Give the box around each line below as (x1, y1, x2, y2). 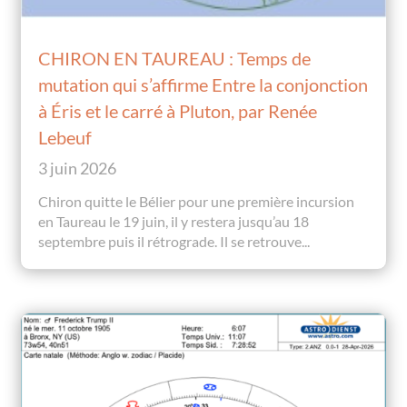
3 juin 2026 (38, 158, 117, 179)
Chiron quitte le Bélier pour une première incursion (38, 193, 355, 211)
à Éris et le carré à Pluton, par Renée (38, 100, 318, 123)
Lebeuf (38, 126, 93, 149)
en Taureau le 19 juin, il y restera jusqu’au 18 (38, 213, 310, 231)
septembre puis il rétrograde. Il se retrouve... (38, 233, 311, 251)
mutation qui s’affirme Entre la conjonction (38, 74, 369, 96)
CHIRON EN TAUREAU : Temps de (38, 47, 312, 70)
